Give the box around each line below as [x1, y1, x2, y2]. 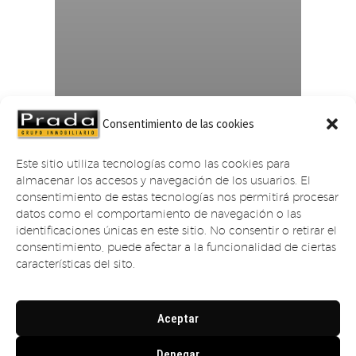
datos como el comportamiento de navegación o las [16, 207, 301, 220]
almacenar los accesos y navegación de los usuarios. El [16, 173, 311, 187]
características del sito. [16, 257, 135, 270]
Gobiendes [71, 114, 110, 126]
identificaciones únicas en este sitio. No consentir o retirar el [16, 223, 337, 237]
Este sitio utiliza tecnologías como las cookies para [16, 157, 290, 170]
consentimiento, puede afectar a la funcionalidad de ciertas [16, 240, 336, 253]
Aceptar [157, 311, 199, 326]
